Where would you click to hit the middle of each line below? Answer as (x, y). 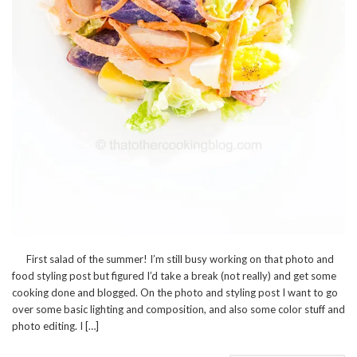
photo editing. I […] (55, 326)
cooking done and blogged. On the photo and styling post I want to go (175, 292)
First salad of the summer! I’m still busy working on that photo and (173, 259)
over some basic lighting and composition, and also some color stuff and (178, 309)
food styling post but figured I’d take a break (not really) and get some (174, 275)
